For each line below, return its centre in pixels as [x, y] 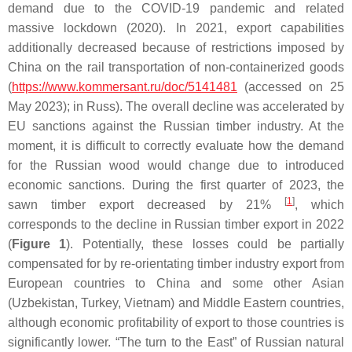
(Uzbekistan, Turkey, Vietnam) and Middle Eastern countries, [176, 303]
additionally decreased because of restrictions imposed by [176, 48]
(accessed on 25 [291, 87]
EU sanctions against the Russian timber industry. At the [176, 126]
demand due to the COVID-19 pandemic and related [176, 8]
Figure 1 [39, 244]
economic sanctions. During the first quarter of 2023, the [176, 185]
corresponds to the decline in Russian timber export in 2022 [176, 224]
